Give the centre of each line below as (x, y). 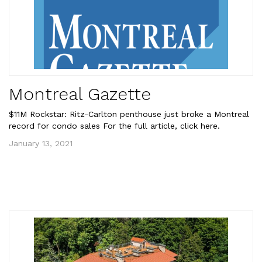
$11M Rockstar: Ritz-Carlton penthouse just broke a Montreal (129, 114)
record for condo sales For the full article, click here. (114, 126)
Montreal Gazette (80, 94)
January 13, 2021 (41, 143)
